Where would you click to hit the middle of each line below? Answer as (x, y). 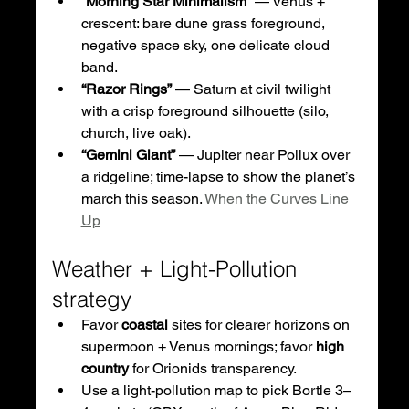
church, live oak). (136, 132)
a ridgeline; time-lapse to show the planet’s (220, 176)
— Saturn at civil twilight (252, 89)
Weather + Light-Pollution (177, 268)
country (105, 368)
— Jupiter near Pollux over (264, 154)
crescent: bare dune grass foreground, (204, 23)
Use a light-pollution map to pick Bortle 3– (216, 390)
